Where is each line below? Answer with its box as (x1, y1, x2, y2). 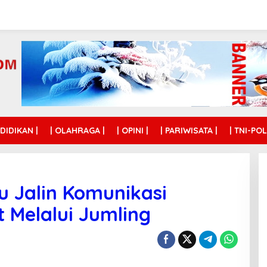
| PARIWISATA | (160, 125, 218, 136)
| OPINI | (117, 125, 148, 136)
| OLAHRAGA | (50, 125, 105, 136)
